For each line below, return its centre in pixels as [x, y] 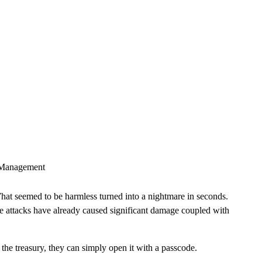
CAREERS [184, 28]
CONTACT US [230, 28]
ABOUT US [142, 28]
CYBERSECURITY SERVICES [72, 28]
